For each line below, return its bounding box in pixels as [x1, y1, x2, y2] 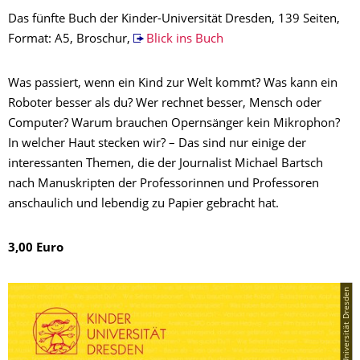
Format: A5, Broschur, [8, 33, 133, 46]
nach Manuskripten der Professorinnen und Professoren [8, 178, 319, 190]
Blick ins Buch [145, 33, 223, 46]
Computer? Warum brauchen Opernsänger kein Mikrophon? [8, 117, 340, 130]
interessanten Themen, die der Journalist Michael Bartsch [8, 157, 323, 170]
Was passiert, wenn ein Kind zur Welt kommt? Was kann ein [8, 77, 337, 90]
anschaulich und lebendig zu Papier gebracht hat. [8, 198, 279, 211]
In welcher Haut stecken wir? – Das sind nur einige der [8, 137, 306, 150]
